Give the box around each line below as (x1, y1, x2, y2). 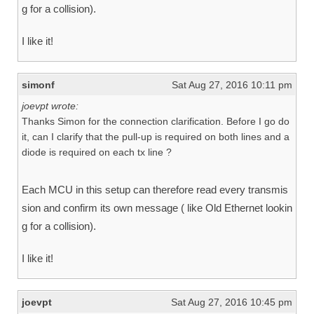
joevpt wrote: (22, 100, 78, 111)
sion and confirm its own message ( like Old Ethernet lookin (22, 202, 292, 214)
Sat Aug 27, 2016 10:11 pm (172, 79, 292, 90)
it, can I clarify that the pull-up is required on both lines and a (22, 131, 289, 142)
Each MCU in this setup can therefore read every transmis (22, 184, 288, 196)
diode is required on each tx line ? (22, 146, 172, 158)
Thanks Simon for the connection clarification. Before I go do (22, 116, 289, 127)
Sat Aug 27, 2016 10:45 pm (171, 296, 292, 308)
